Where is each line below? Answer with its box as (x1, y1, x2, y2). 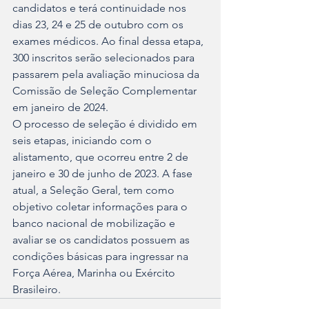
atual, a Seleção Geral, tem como (12, 183, 177, 197)
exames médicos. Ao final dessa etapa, (12, 34, 206, 48)
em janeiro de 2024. (12, 101, 108, 114)
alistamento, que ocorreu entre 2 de (12, 150, 191, 164)
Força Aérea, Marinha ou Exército (12, 266, 178, 280)
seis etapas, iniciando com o (12, 134, 154, 148)
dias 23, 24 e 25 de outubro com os (12, 18, 186, 32)
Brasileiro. (12, 283, 61, 297)
